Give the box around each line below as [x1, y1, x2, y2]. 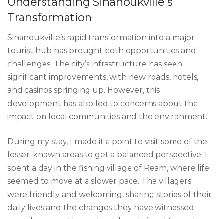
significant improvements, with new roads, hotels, [7, 72, 198, 82]
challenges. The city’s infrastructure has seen [7, 59, 182, 69]
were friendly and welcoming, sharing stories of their [7, 190, 212, 199]
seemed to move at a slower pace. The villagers [7, 176, 191, 186]
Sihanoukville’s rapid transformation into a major [7, 33, 195, 43]
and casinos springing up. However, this [7, 86, 160, 95]
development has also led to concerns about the [7, 99, 198, 109]
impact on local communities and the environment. [7, 112, 207, 122]
